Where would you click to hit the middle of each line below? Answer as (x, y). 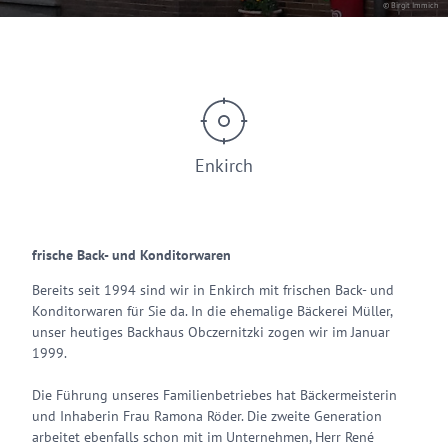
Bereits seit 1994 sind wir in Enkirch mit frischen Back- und (213, 290)
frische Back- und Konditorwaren (131, 255)
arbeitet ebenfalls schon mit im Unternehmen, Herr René (203, 437)
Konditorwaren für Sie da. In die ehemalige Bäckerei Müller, (212, 311)
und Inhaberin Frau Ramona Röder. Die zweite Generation (207, 416)
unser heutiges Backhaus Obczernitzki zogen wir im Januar (211, 332)
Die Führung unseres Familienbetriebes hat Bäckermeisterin (214, 395)
